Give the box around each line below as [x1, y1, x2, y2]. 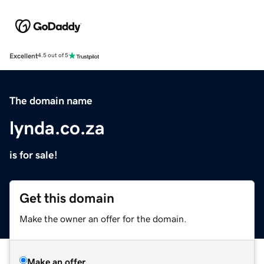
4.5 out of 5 [38, 52, 68, 59]
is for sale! [9, 149, 58, 160]
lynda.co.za [9, 118, 105, 137]
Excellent [9, 52, 38, 60]
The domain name [9, 95, 93, 106]
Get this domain [19, 191, 114, 205]
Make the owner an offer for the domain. [19, 213, 187, 223]
